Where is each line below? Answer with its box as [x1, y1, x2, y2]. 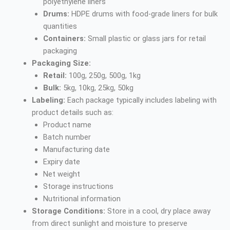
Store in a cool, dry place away [105, 206, 210, 216]
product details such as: [31, 107, 113, 117]
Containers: [43, 33, 86, 43]
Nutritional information [43, 194, 121, 203]
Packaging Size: [31, 58, 91, 68]
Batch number [43, 132, 91, 142]
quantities [43, 21, 77, 31]
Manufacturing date [43, 144, 110, 154]
